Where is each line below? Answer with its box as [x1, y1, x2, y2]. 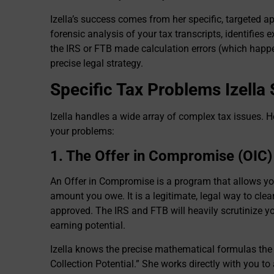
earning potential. [50, 220, 125, 232]
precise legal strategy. [50, 57, 143, 69]
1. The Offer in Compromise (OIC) [50, 147, 272, 165]
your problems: [50, 125, 114, 137]
